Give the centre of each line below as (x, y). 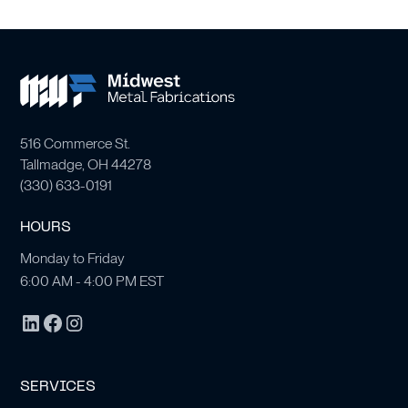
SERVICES (58, 387)
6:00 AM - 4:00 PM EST (92, 280)
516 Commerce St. (76, 143)
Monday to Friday (73, 258)
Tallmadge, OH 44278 (86, 164)
